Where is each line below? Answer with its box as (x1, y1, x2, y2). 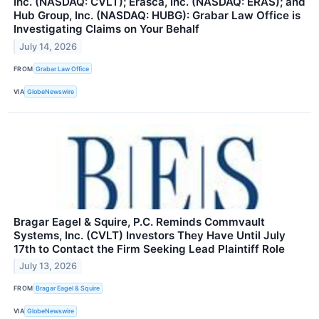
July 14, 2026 (19, 41, 78, 53)
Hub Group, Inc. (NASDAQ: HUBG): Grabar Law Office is (14, 9, 300, 23)
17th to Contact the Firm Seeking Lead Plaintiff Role (14, 241, 285, 256)
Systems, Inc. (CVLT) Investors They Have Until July (14, 228, 286, 242)
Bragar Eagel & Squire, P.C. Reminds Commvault (14, 214, 265, 229)
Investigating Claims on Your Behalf (14, 22, 199, 36)
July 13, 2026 (19, 261, 78, 272)
